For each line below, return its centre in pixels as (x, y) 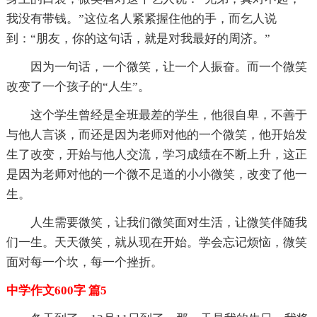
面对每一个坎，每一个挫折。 (84, 262)
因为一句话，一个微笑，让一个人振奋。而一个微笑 (168, 67)
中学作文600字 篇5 (56, 290)
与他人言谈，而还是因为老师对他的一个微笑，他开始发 (156, 134)
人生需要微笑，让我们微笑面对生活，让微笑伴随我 (168, 222)
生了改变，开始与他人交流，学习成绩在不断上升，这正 (156, 154)
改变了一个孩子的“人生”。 (78, 86)
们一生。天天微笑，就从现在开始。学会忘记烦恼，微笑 (156, 242)
